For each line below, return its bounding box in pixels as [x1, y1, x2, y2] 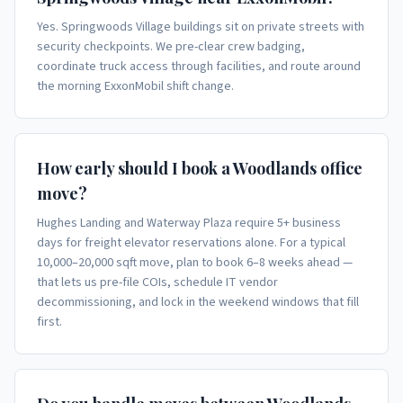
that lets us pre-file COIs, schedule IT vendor [37, 273, 278, 291]
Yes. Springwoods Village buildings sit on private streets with [37, 18, 364, 36]
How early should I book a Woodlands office [37, 157, 363, 179]
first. [37, 313, 62, 331]
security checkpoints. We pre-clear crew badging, [37, 38, 305, 56]
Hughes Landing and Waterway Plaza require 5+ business [37, 214, 341, 232]
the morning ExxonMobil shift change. [37, 77, 234, 95]
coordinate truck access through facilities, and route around [37, 58, 361, 76]
